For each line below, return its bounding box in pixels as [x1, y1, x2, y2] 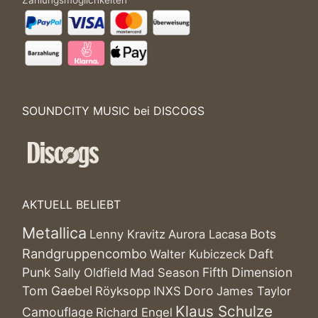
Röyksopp [95, 284, 150, 298]
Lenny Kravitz [89, 227, 165, 241]
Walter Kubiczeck [150, 247, 246, 261]
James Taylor [216, 284, 291, 298]
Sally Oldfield [54, 265, 127, 280]
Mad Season [130, 265, 199, 280]
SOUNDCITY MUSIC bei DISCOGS [22, 104, 204, 118]
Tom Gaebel [22, 283, 92, 298]
